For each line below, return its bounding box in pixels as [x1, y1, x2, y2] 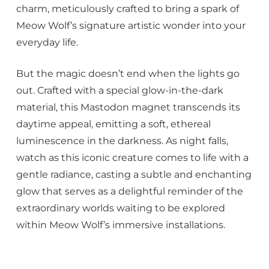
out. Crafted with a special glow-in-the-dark [16, 84, 223, 97]
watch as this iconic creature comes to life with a [16, 151, 249, 164]
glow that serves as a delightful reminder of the [16, 185, 243, 198]
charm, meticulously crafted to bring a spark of [16, 2, 239, 14]
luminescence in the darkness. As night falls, [16, 134, 228, 147]
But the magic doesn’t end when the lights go [16, 67, 240, 80]
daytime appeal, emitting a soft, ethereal [16, 118, 211, 130]
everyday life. [16, 35, 80, 48]
